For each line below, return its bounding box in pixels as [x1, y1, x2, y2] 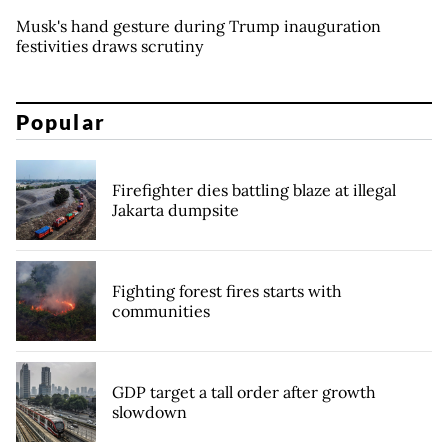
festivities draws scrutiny [16, 36, 203, 57]
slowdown [112, 401, 187, 422]
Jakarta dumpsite [112, 199, 239, 220]
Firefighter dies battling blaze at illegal [112, 179, 396, 200]
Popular [16, 108, 106, 134]
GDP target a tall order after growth [112, 381, 376, 402]
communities [112, 300, 210, 321]
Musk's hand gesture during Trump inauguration [16, 16, 381, 37]
